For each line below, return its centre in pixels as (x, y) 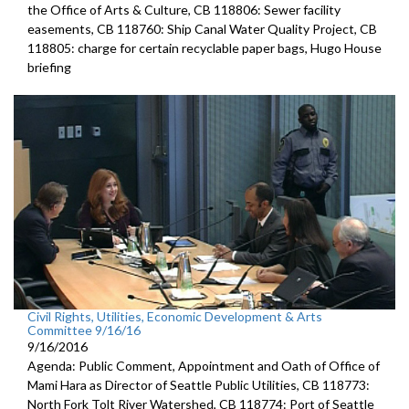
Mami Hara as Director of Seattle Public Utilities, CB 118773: (199, 385)
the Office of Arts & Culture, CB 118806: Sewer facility (184, 10)
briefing (49, 67)
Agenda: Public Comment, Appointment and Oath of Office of (204, 366)
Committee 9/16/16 (84, 330)
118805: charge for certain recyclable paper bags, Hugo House (204, 48)
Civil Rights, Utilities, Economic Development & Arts (175, 317)
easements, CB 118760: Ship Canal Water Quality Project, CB (202, 29)
